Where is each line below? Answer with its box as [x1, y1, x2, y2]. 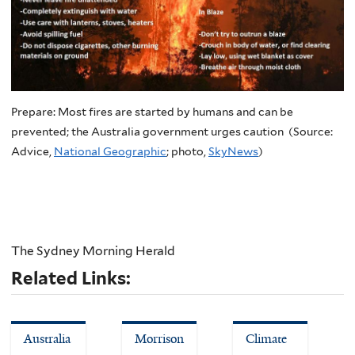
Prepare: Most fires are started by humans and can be [11, 105, 293, 119]
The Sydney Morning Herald [11, 243, 175, 259]
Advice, [11, 145, 54, 158]
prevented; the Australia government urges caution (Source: [11, 125, 333, 139]
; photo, [166, 145, 208, 158]
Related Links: [11, 268, 135, 289]
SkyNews [208, 145, 258, 158]
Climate [246, 330, 287, 348]
